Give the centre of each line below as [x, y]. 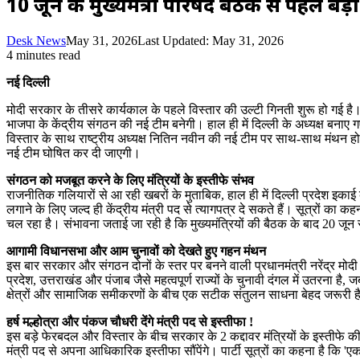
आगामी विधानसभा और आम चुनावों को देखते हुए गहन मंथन [136, 251]
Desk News [36, 40]
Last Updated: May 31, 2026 [211, 40]
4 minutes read [43, 55]
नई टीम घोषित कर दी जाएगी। [74, 153]
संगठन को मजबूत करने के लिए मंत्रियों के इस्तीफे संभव [130, 180]
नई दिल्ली [28, 82]
